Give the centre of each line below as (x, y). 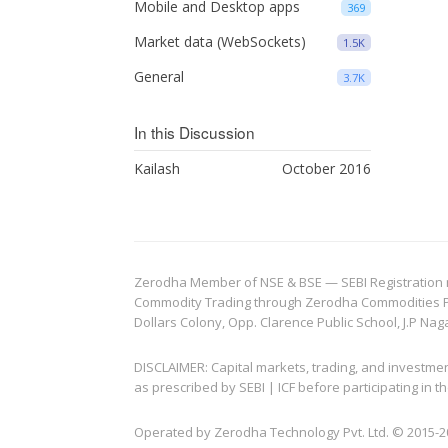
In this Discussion (195, 132)
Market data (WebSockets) (220, 41)
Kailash (157, 168)
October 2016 (326, 168)
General (159, 76)
